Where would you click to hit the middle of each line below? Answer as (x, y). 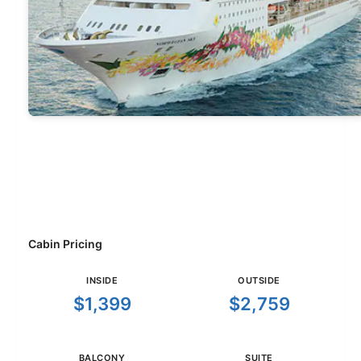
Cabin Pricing (65, 244)
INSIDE (102, 281)
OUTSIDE (259, 281)
